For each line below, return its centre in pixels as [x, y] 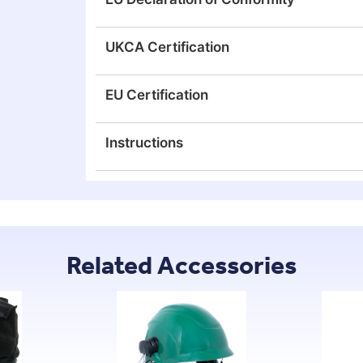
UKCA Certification [168, 47]
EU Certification [157, 94]
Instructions [145, 142]
